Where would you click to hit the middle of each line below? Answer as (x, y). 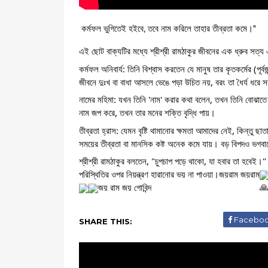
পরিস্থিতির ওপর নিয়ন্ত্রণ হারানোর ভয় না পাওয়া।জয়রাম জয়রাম (169, 174)
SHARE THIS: (106, 221)
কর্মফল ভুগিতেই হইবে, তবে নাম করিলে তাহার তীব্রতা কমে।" (169, 28)
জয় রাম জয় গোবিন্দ (125, 187)
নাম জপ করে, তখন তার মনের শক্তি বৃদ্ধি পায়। (147, 112)
